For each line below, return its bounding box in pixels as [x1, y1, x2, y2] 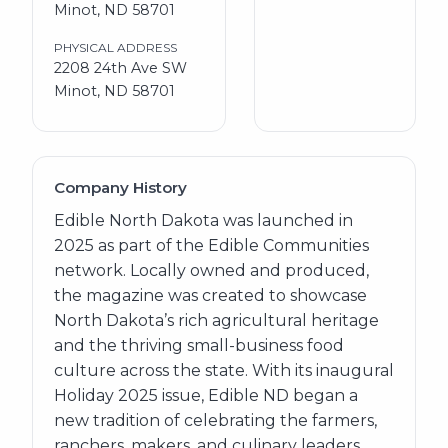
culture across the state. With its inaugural [53, 361, 394, 381]
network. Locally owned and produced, [53, 261, 369, 281]
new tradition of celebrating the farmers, [53, 411, 377, 431]
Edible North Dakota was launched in [53, 211, 353, 231]
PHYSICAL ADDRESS [53, 39, 177, 55]
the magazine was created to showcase [53, 286, 367, 306]
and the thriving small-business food [53, 336, 344, 356]
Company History [53, 178, 187, 198]
